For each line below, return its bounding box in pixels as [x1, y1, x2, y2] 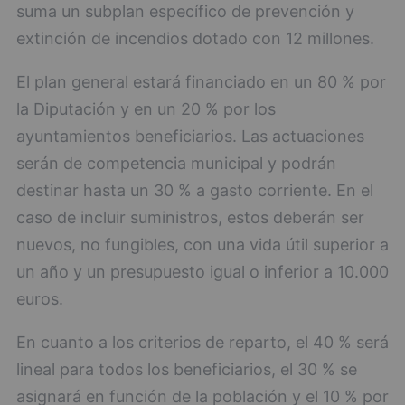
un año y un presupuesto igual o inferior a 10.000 [16, 262, 389, 282]
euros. [16, 289, 63, 309]
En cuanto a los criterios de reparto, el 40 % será [16, 333, 389, 353]
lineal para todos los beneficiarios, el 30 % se [16, 360, 357, 380]
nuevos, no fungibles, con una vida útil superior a [16, 235, 389, 255]
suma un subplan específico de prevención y [16, 2, 354, 22]
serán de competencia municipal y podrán [16, 154, 336, 174]
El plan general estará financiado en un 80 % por [16, 72, 386, 92]
